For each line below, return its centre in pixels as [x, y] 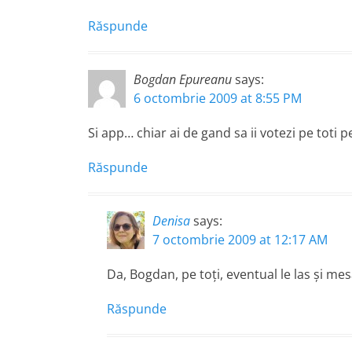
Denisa [171, 221]
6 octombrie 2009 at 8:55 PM [218, 98]
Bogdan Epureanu [183, 79]
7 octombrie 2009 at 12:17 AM [240, 240]
